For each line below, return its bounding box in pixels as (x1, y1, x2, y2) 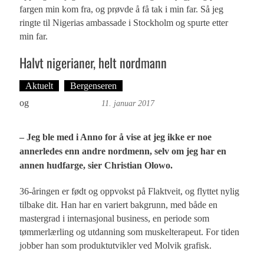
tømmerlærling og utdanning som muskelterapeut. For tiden (19, 227, 240, 237)
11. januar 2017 (101, 99, 155, 108)
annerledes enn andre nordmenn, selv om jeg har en (19, 146, 227, 157)
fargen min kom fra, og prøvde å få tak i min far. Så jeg (19, 4, 224, 15)
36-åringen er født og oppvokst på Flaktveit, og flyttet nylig (19, 186, 240, 197)
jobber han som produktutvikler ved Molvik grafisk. (19, 240, 212, 251)
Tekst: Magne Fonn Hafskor (128, 81, 233, 91)
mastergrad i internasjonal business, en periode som (19, 213, 210, 224)
